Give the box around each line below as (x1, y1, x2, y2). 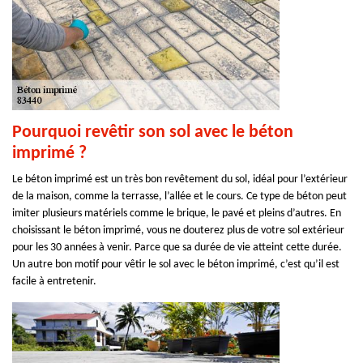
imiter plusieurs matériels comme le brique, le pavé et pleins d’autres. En (12, 207, 341, 220)
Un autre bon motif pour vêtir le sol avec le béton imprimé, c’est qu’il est (12, 258, 340, 271)
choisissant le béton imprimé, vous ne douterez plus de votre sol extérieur (12, 224, 344, 237)
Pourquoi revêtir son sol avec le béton (12, 123, 293, 142)
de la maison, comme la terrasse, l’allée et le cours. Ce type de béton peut (12, 190, 347, 203)
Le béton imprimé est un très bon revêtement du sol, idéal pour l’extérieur (12, 173, 348, 186)
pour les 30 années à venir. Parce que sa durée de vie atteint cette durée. (12, 241, 342, 254)
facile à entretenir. (12, 275, 96, 288)
